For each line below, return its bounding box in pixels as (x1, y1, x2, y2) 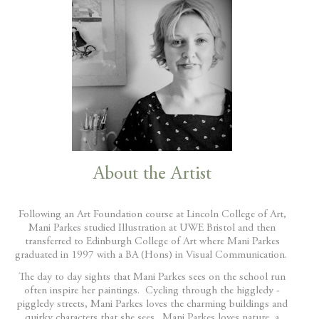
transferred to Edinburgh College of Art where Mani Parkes (24, 236, 280, 247)
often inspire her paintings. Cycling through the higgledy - (24, 286, 281, 297)
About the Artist (93, 164, 211, 184)
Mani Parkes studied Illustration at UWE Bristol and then (28, 222, 276, 234)
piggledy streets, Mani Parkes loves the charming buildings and (16, 299, 288, 310)
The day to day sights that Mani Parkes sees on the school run (19, 272, 286, 283)
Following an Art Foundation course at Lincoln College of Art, (18, 209, 286, 220)
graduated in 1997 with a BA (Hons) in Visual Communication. (14, 249, 290, 261)
